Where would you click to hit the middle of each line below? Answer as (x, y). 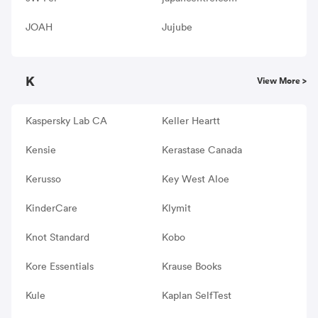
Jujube (177, 27)
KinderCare (51, 208)
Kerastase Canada (202, 149)
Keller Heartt (191, 120)
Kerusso (43, 179)
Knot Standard (57, 237)
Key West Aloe (195, 179)
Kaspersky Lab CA (66, 120)
